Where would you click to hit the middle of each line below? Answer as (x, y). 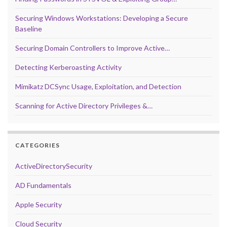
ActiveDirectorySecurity (54, 166)
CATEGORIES (37, 145)
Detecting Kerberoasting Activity (68, 67)
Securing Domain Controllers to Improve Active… (92, 48)
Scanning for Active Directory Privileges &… (84, 106)
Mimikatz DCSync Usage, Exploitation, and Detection (98, 87)
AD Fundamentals (43, 185)
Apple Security (39, 205)
